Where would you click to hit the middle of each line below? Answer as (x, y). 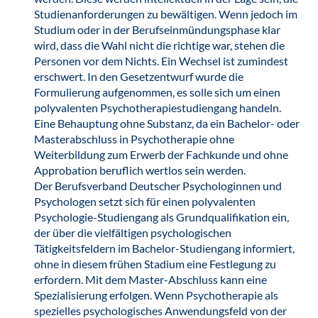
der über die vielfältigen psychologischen (133, 232)
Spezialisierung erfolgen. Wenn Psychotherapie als (156, 295)
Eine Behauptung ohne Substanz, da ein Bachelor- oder (167, 123)
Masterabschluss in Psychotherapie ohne (134, 139)
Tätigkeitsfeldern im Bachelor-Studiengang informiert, (164, 248)
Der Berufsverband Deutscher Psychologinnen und (158, 186)
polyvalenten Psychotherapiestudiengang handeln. (158, 108)
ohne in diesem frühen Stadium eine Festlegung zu (155, 264)
